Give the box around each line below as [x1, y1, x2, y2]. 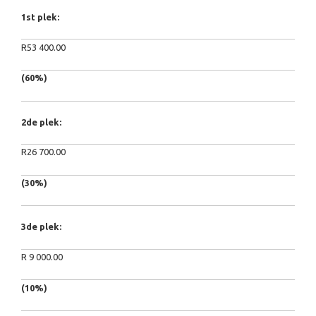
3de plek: [21, 221, 61, 232]
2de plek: [21, 116, 61, 127]
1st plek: [21, 12, 59, 23]
